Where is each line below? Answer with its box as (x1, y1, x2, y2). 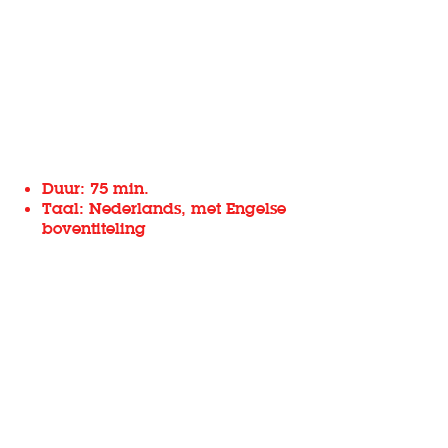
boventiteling (42, 217, 147, 238)
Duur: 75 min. (42, 177, 155, 198)
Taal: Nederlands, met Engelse (42, 197, 287, 218)
